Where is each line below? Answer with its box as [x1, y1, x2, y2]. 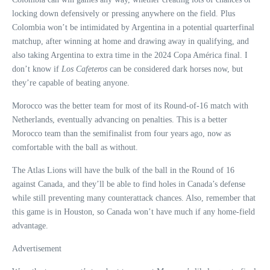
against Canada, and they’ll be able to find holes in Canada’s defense [12, 180, 245, 189]
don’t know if [12, 64, 61, 74]
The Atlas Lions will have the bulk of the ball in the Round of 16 [12, 166, 234, 175]
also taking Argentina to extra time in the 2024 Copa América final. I [12, 51, 248, 60]
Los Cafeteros [61, 64, 107, 74]
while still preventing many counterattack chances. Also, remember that [12, 193, 256, 203]
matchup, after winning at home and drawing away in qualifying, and [12, 37, 249, 46]
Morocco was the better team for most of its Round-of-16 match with [12, 101, 248, 111]
